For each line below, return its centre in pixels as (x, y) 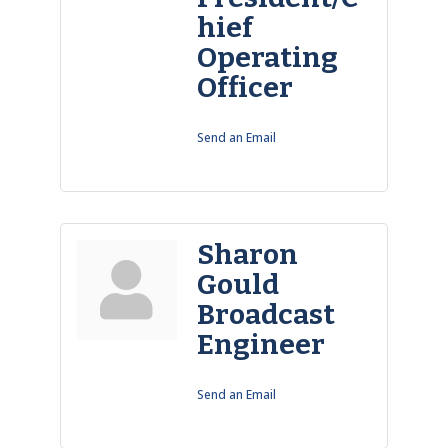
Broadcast (265, 314)
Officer (244, 87)
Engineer (260, 344)
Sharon (247, 254)
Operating (267, 57)
